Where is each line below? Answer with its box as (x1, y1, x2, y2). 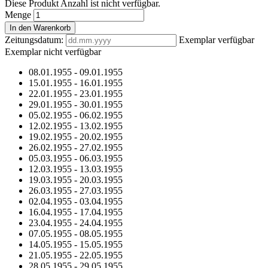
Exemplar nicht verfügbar (5, 47, 101, 57)
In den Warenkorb (10, 23, 71, 33)
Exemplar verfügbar (179, 35, 254, 45)
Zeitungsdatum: (5, 35, 63, 45)
